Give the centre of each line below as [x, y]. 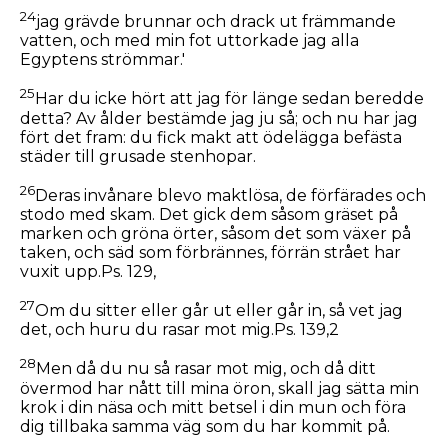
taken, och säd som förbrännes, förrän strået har [210, 253]
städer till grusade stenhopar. [138, 156]
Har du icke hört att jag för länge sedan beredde [229, 99]
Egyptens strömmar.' [102, 60]
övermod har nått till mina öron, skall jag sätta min [219, 388]
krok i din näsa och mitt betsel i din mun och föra [213, 407]
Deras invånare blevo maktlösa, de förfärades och [230, 196]
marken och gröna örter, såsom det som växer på [215, 234]
